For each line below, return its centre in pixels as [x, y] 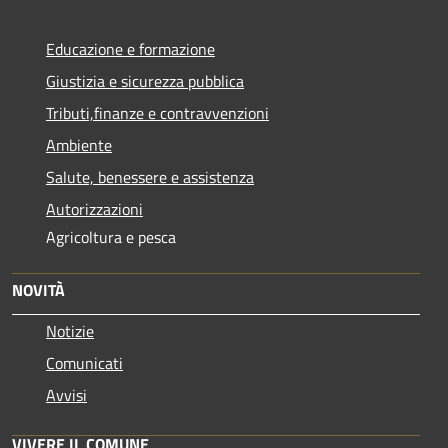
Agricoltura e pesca [111, 236]
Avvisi [66, 394]
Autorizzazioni [94, 208]
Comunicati [84, 362]
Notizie [70, 330]
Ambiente [79, 144]
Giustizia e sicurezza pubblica [145, 80]
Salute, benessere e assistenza [150, 176]
